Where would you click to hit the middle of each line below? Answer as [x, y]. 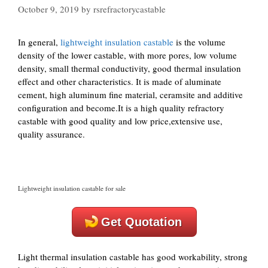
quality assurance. [51, 134]
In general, [39, 42]
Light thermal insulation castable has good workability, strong [133, 257]
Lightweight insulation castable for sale [72, 188]
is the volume [200, 42]
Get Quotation [141, 222]
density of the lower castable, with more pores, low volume [127, 55]
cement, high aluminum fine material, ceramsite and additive [130, 95]
